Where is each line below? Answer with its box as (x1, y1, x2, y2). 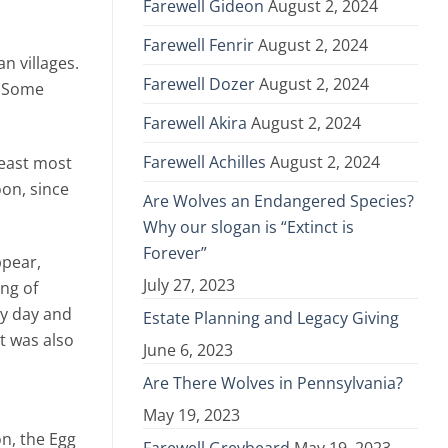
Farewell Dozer (143, 73, 255, 96)
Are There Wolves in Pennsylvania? (143, 372, 403, 395)
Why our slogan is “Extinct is (143, 216, 354, 239)
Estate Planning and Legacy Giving (143, 307, 399, 330)
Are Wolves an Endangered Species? (143, 190, 414, 213)
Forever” (143, 242, 207, 265)
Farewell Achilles (143, 151, 266, 174)
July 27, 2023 (143, 274, 235, 297)
